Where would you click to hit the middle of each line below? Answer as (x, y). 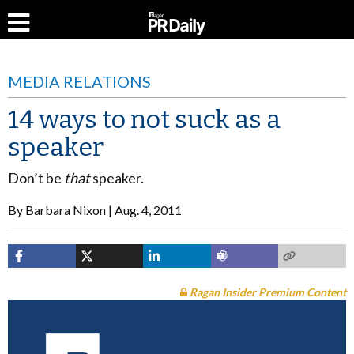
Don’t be (36, 178)
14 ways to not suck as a (144, 119)
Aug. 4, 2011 (148, 210)
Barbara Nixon (66, 210)
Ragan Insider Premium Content (267, 292)
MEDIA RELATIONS (79, 81)
